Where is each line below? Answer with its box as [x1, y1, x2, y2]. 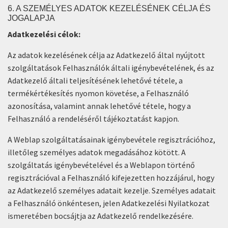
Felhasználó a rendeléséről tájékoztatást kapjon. [8, 113, 179, 124]
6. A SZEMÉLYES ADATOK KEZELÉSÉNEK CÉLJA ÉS [8, 4, 211, 13]
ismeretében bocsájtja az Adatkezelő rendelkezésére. [8, 211, 193, 221]
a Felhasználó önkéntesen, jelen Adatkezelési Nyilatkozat [8, 198, 210, 208]
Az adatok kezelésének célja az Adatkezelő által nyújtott [8, 50, 205, 60]
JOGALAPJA [8, 14, 55, 22]
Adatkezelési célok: [8, 29, 80, 39]
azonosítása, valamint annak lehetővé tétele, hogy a [8, 101, 191, 111]
